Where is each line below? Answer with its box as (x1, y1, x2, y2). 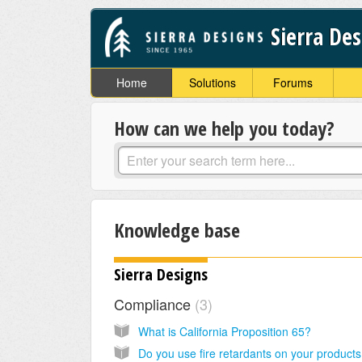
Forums (273, 74, 313, 91)
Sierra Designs (114, 263, 208, 285)
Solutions (188, 74, 236, 91)
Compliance (114, 293, 195, 314)
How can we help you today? (114, 115, 335, 142)
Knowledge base (114, 217, 240, 244)
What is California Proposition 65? (138, 322, 311, 339)
